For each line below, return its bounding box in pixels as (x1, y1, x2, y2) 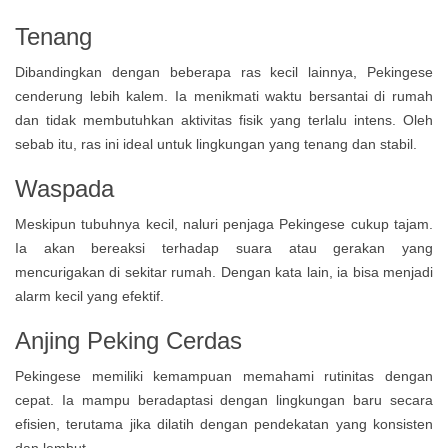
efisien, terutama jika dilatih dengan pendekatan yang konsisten (15, 416, 433, 432)
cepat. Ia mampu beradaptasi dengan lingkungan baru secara (15, 392, 433, 408)
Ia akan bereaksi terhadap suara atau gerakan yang (15, 240, 433, 256)
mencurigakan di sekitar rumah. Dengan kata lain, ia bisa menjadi (15, 264, 433, 280)
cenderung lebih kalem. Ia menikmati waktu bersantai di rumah (15, 88, 433, 104)
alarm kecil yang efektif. (15, 288, 164, 304)
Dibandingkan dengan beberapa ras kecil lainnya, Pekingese (15, 64, 433, 80)
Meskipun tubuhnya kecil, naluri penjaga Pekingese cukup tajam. (15, 216, 433, 232)
